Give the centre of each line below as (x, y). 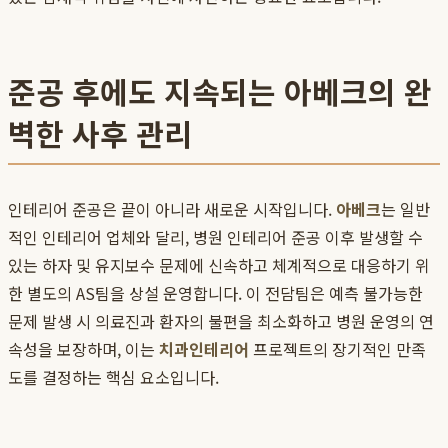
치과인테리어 (204, 349)
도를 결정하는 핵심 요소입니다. (113, 377)
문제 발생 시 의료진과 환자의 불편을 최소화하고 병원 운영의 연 (221, 321)
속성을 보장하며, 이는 (83, 349)
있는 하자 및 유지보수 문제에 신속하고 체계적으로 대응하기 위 (219, 265)
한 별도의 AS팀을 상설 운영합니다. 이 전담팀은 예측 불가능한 (215, 293)
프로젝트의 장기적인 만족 (337, 349)
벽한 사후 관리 (100, 133)
